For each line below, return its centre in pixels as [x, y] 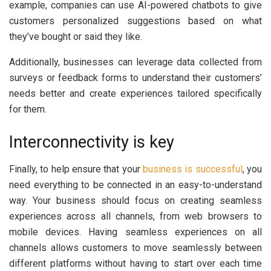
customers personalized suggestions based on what [135, 21]
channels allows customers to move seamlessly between [135, 247]
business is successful [193, 169]
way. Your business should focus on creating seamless [135, 200]
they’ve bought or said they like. [76, 37]
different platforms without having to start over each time [135, 263]
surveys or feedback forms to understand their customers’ [135, 78]
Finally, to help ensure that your [76, 169]
